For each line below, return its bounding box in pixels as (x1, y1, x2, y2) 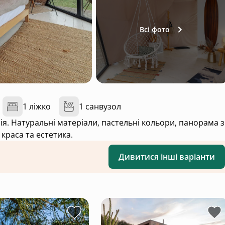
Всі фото (140, 24, 170, 34)
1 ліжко (23, 101, 51, 112)
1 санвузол (79, 101, 121, 112)
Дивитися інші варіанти (119, 151, 215, 162)
